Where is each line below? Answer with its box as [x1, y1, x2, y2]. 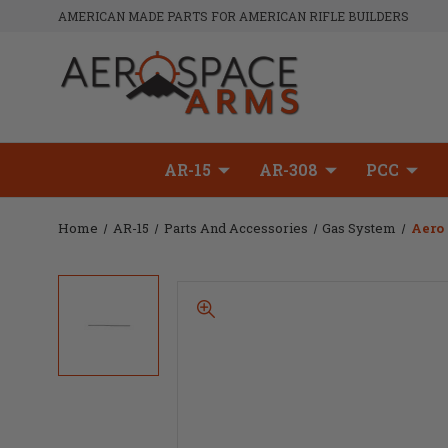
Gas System [322, 219, 397, 237]
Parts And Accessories [163, 219, 308, 237]
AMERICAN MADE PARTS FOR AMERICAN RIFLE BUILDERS [58, 8, 409, 24]
